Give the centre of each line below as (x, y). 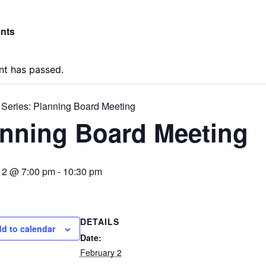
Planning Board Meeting (84, 106)
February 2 (101, 252)
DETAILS (99, 221)
